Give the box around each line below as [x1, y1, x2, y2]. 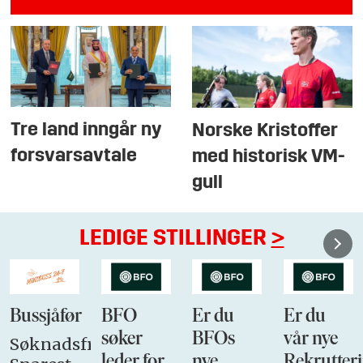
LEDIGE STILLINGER [79, 227, 271, 250]
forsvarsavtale [11, 147, 138, 167]
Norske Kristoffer [192, 121, 339, 141]
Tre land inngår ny [11, 121, 163, 141]
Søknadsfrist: [10, 334, 118, 355]
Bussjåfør [10, 306, 83, 327]
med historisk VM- [192, 147, 346, 167]
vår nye [283, 329, 338, 349]
